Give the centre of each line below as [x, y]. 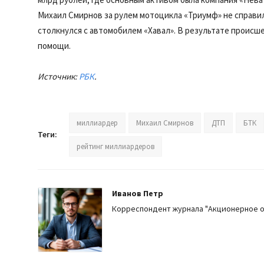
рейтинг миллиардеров [115, 146]
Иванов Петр [138, 193]
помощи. [54, 46]
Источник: [58, 76]
